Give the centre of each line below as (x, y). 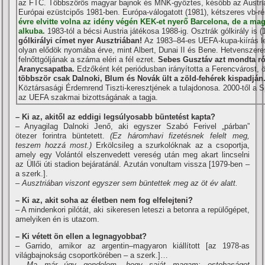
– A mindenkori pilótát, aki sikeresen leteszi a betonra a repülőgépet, (132, 210)
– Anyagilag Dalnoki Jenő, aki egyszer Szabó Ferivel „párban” (132, 126)
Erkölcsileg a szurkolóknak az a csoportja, (172, 145)
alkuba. (32, 31)
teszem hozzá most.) (56, 145)
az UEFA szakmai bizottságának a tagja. (88, 97)
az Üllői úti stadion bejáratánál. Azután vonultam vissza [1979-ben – (132, 164)
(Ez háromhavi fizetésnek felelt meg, (180, 136)
